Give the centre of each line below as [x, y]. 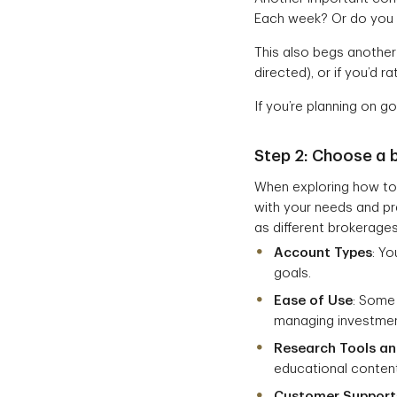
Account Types [323, 253]
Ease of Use [313, 300]
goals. [292, 273]
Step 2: [283, 156]
